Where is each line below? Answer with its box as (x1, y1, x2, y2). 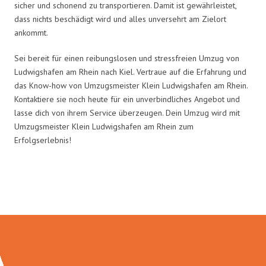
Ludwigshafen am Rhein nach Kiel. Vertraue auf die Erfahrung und (14, 66, 246, 77)
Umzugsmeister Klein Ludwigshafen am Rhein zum (14, 121, 194, 132)
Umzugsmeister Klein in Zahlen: (23, 178, 243, 201)
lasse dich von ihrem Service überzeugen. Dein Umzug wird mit (14, 107, 240, 118)
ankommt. (14, 27, 48, 38)
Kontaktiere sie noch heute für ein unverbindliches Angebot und (14, 93, 240, 104)
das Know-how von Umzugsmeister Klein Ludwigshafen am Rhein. (14, 80, 248, 91)
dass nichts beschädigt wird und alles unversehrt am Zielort (14, 13, 226, 24)
